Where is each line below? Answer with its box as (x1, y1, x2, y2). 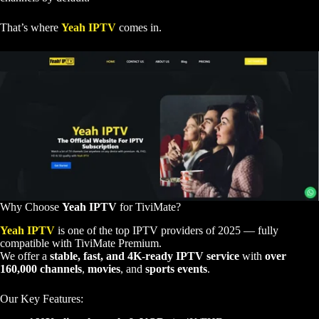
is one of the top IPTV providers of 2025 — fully (55, 224, 278, 236)
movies (88, 262, 120, 275)
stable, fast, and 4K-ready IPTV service (50, 249, 239, 262)
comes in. (116, 21, 162, 34)
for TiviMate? (117, 201, 181, 214)
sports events (145, 262, 207, 275)
